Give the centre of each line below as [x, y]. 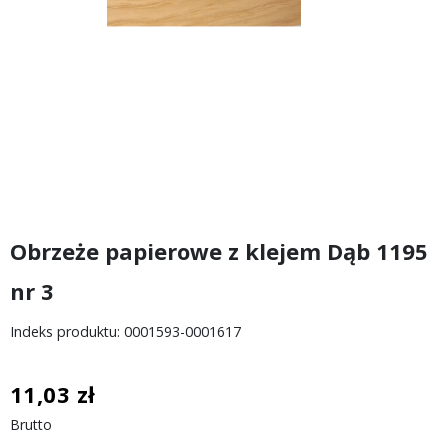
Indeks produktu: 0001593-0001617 [125, 332]
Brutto [31, 425]
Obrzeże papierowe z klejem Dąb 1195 [219, 251]
